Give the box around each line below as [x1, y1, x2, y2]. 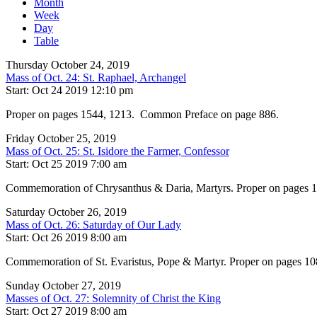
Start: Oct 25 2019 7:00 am [6, 158, 127, 171]
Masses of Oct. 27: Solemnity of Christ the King [6, 292, 221, 305]
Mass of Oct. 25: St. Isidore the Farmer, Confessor [6, 145, 229, 158]
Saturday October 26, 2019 [6, 206, 127, 219]
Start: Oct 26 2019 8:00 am [6, 231, 127, 244]
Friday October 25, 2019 [6, 132, 116, 145]
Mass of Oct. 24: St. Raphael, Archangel [6, 71, 186, 84]
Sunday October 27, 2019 [6, 279, 121, 292]
